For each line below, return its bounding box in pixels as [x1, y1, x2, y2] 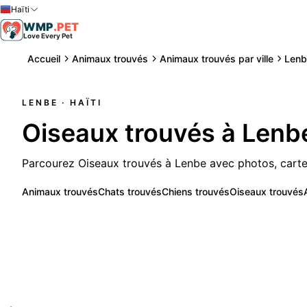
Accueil [27, 52, 60, 64]
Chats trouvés [98, 185, 162, 197]
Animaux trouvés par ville [159, 52, 273, 64]
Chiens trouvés [162, 185, 230, 197]
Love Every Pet [23, 31, 73, 40]
